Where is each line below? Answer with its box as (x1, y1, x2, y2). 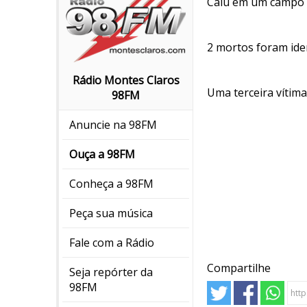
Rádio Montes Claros (72, 73, 180, 88)
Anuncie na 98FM (69, 117, 157, 133)
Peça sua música (69, 206, 153, 221)
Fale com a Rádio (69, 235, 154, 251)
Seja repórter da (69, 265, 153, 280)
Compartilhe (207, 260, 271, 275)
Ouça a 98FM (69, 147, 135, 162)
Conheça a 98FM (69, 176, 153, 192)
